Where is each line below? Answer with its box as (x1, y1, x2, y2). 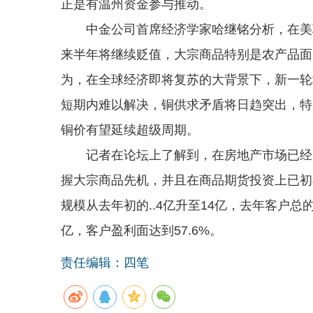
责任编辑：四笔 (61, 255, 149, 270)
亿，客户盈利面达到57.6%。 (61, 223, 222, 238)
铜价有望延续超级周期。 (61, 122, 199, 137)
